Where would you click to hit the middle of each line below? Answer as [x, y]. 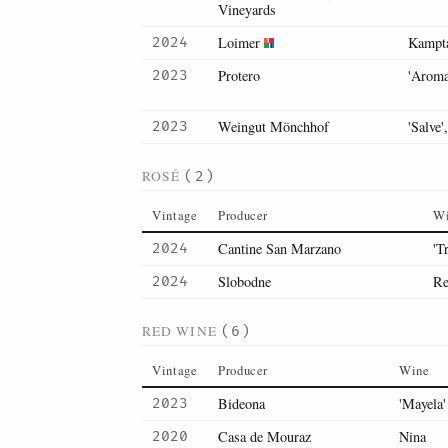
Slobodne [244, 281]
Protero [239, 75]
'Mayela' [422, 403]
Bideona [241, 403]
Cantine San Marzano [279, 248]
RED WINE [181, 331]
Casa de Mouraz [264, 436]
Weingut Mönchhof [273, 126]
